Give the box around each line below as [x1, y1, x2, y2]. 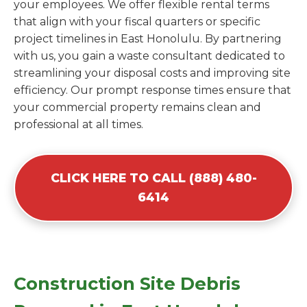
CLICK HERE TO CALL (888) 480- [50, 171, 257, 186]
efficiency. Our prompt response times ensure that [14, 84, 291, 97]
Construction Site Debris [14, 273, 241, 295]
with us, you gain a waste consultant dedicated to [14, 49, 285, 63]
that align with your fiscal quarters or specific [14, 15, 260, 29]
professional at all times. [14, 118, 143, 132]
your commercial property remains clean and [14, 101, 261, 114]
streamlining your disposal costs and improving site [14, 66, 291, 80]
